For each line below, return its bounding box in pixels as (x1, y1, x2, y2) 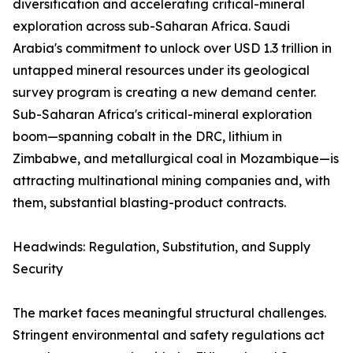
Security (13, 261, 63, 277)
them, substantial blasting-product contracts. (13, 195, 286, 211)
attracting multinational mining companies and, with (13, 173, 330, 189)
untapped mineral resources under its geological (13, 62, 310, 79)
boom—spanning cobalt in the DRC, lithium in (13, 128, 282, 145)
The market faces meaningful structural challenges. (13, 305, 326, 321)
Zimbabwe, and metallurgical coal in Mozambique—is (13, 150, 339, 167)
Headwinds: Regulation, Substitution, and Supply (13, 239, 310, 255)
